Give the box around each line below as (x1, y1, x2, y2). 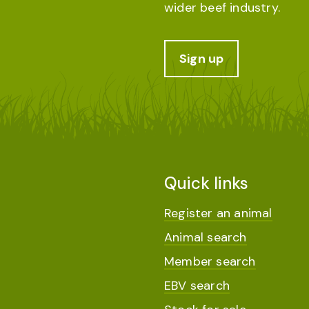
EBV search (164, 277, 230, 294)
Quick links (164, 172, 249, 194)
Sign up (179, 50, 224, 67)
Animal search (164, 229, 247, 246)
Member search (164, 253, 256, 270)
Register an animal (164, 205, 272, 221)
